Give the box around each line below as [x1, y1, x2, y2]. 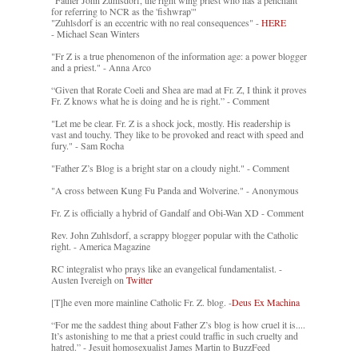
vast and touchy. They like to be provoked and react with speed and [51, 128, 304, 141]
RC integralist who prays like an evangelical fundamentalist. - [51, 262, 282, 276]
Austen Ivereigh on [51, 273, 126, 287]
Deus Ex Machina [232, 296, 300, 309]
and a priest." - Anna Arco [51, 61, 151, 74]
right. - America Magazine [51, 240, 150, 253]
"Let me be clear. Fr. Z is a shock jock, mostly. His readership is [51, 117, 291, 130]
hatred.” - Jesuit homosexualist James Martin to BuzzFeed [51, 340, 270, 354]
